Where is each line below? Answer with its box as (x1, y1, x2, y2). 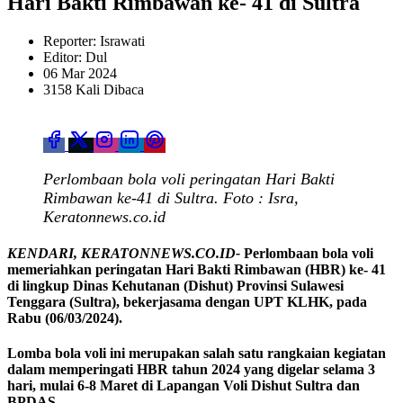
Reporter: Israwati (43, 32, 145, 49)
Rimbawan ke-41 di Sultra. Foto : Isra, (43, 188, 299, 207)
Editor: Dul (43, 49, 107, 65)
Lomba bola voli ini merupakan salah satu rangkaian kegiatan (7, 345, 386, 362)
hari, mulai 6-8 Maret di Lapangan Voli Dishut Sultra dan (7, 378, 360, 394)
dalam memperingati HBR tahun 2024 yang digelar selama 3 (7, 362, 375, 378)
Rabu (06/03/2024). (7, 309, 126, 326)
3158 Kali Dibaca (43, 81, 144, 97)
